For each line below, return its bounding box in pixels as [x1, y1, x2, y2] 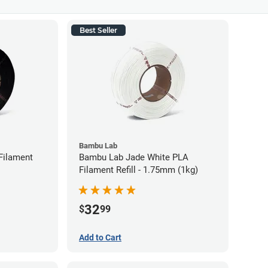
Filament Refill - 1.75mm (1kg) [79, 165, 198, 175]
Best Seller [80, 26, 117, 35]
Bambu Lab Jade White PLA [79, 152, 188, 163]
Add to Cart [79, 232, 121, 242]
